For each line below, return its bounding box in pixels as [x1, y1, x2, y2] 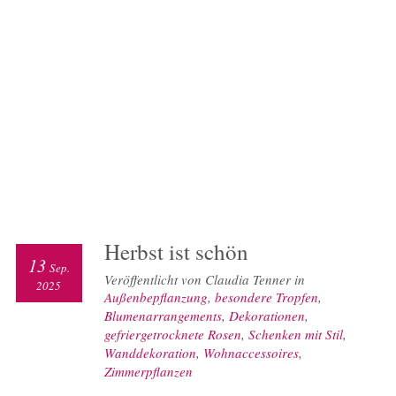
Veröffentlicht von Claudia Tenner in [103, 270, 305, 289]
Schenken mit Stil [247, 325, 343, 344]
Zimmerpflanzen [103, 362, 193, 381]
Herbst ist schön [103, 237, 248, 267]
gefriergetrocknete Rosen [103, 325, 241, 344]
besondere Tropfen [214, 288, 318, 307]
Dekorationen [228, 307, 305, 325]
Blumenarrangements [103, 307, 222, 325]
